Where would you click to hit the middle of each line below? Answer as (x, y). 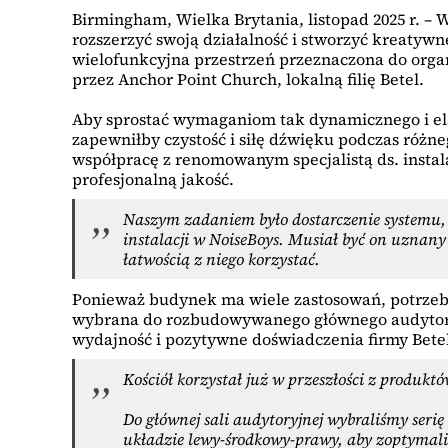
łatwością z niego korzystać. (221, 259)
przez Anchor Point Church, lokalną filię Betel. (248, 79)
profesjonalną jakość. (153, 179)
